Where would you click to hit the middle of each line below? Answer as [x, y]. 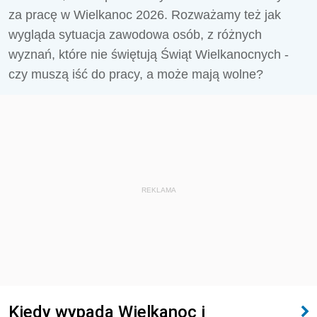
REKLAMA [158, 190]
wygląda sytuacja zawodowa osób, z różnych [135, 35]
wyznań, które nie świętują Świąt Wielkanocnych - [149, 54]
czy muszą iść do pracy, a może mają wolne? [136, 74]
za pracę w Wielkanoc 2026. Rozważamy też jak [145, 15]
